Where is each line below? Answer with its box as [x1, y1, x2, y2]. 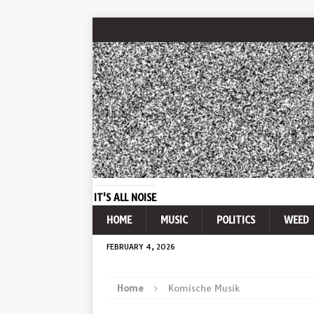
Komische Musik [168, 282, 240, 294]
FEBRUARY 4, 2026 [107, 242, 175, 252]
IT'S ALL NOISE [94, 191, 156, 205]
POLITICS [217, 214, 255, 227]
